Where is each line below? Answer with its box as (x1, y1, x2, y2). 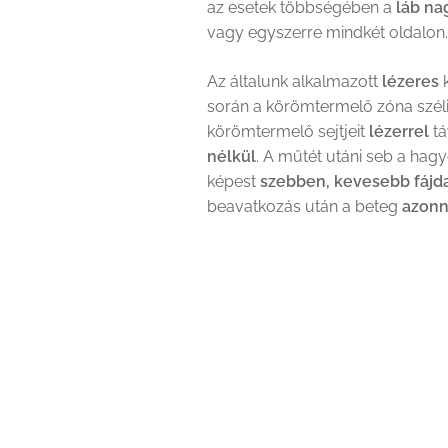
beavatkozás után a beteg (207, 196, 402, 216)
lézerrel (369, 121, 429, 141)
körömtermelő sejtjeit (207, 121, 369, 141)
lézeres (382, 71, 443, 91)
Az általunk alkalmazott (207, 71, 382, 91)
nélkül (207, 146, 256, 166)
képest (207, 171, 260, 191)
